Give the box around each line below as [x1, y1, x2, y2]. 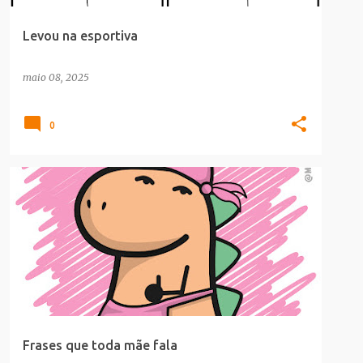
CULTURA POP [29, 190, 88, 200]
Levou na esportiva [23, 28, 138, 43]
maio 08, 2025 [23, 71, 89, 83]
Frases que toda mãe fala [23, 338, 177, 352]
